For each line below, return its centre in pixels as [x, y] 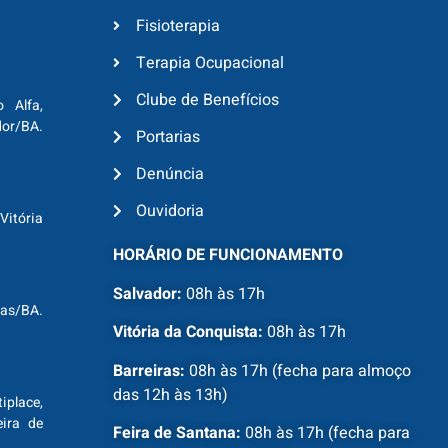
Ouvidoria [169, 211]
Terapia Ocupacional [209, 63]
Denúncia [169, 174]
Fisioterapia [177, 26]
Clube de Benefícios [207, 100]
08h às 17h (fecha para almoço [298, 370]
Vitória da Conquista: [188, 332]
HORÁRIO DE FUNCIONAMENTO [228, 255]
